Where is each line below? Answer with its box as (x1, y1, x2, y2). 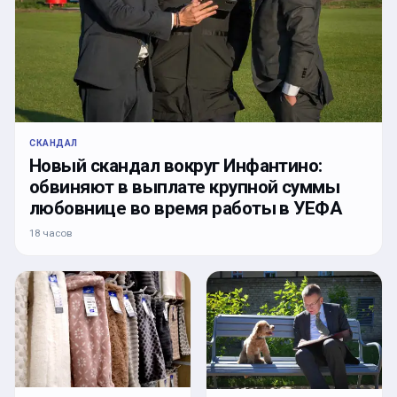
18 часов (29, 226, 72, 239)
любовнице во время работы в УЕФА (29, 197, 342, 219)
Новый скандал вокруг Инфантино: (29, 154, 323, 176)
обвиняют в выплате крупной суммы (29, 175, 340, 198)
